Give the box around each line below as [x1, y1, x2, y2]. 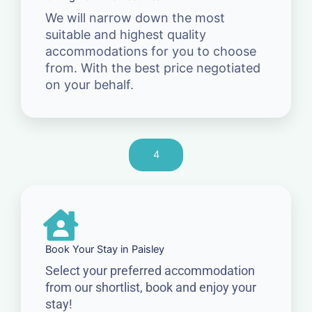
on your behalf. [45, 77, 134, 92]
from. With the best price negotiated [45, 60, 260, 75]
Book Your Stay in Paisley [45, 242, 164, 256]
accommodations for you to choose [45, 43, 256, 58]
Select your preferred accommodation [45, 263, 255, 278]
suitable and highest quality [45, 26, 206, 42]
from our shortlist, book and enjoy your [45, 279, 256, 295]
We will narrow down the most [45, 10, 225, 25]
